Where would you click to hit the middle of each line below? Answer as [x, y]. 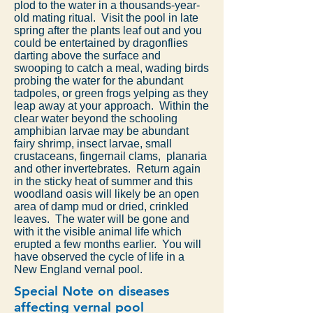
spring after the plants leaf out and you [108, 30]
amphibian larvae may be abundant [101, 131]
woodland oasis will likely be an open [107, 194]
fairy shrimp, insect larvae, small [93, 144]
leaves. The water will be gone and [102, 219]
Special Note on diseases [92, 291]
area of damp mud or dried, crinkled [101, 206]
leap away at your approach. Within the [111, 106]
